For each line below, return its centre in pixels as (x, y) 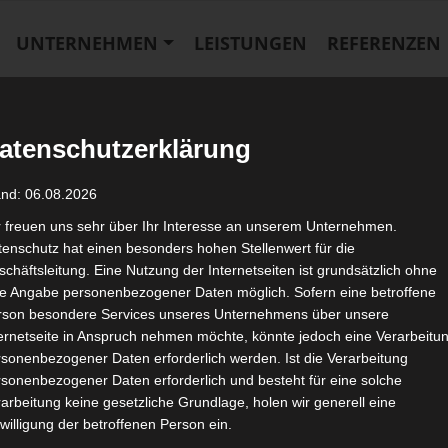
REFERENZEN (383, 43)
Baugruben (104, 115)
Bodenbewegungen (227, 115)
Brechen (340, 115)
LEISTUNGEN (250, 43)
